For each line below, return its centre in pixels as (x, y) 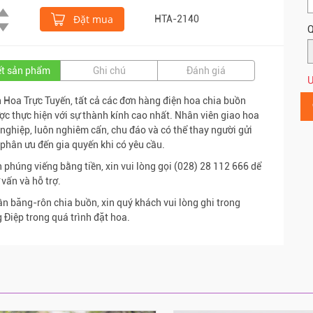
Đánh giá (206, 70)
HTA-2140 (177, 19)
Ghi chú (109, 70)
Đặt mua (92, 19)
